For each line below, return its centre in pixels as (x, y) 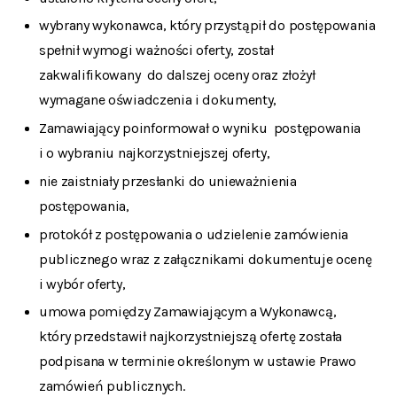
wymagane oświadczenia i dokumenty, (158, 100)
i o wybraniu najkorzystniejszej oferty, (156, 153)
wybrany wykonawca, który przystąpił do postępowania (207, 26)
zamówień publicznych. (112, 386)
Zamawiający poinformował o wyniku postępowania (200, 128)
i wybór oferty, (82, 284)
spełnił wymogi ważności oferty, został (156, 51)
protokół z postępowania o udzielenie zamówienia (194, 234)
